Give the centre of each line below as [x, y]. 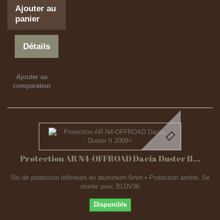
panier [27, 19]
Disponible [110, 205]
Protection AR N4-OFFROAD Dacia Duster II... [110, 158]
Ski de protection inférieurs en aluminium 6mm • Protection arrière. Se [110, 178]
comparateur [32, 86]
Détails [37, 46]
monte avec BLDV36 [110, 186]
